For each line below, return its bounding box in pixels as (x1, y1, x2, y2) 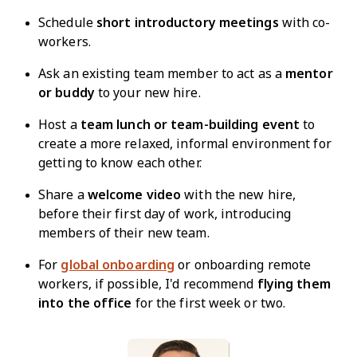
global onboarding (61, 257, 175, 272)
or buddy (38, 85, 95, 100)
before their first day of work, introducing (38, 206, 292, 221)
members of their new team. (38, 226, 210, 240)
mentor (285, 66, 333, 80)
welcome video (87, 187, 182, 202)
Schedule (38, 15, 96, 29)
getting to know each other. (38, 155, 202, 170)
